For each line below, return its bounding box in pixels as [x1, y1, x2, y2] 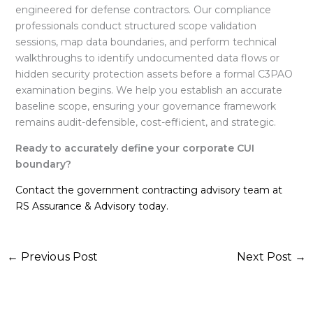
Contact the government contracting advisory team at [15, 184, 282, 197]
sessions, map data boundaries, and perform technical [15, 36, 277, 49]
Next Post [237, 250, 296, 264]
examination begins [15, 84, 111, 97]
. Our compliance [188, 3, 271, 17]
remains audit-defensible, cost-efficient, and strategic [15, 116, 274, 129]
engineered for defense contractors [15, 3, 189, 17]
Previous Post [17, 250, 98, 264]
